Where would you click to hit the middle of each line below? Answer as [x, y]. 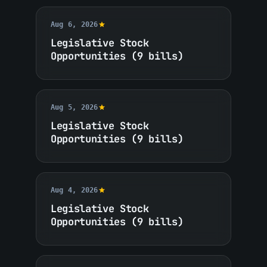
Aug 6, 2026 [74, 24]
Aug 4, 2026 [74, 190]
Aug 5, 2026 [74, 107]
